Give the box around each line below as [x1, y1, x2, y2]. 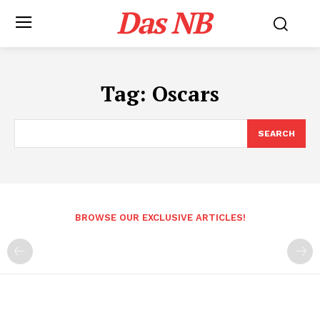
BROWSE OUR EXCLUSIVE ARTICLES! [74, 212, 246, 223]
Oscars [152, 79, 219, 108]
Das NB [116, 2, 211, 42]
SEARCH [258, 129, 295, 139]
